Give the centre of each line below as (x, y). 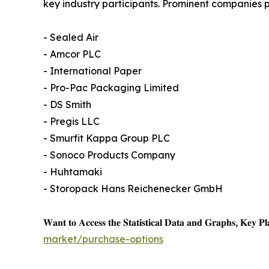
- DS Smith (67, 105)
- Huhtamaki (73, 172)
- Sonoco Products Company (109, 155)
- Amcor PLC (72, 54)
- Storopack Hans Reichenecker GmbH (133, 189)
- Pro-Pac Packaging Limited (111, 88)
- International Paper (92, 71)
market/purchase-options (103, 239)
